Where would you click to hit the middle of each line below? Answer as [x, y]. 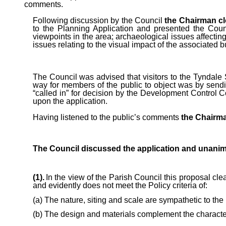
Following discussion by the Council [99, 20]
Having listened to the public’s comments [106, 117]
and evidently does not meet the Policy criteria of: [120, 185]
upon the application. [70, 101]
